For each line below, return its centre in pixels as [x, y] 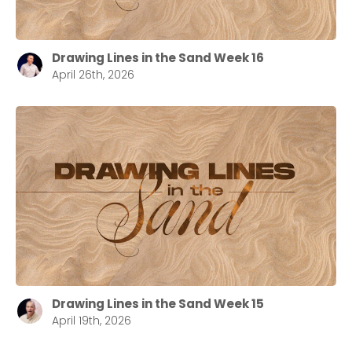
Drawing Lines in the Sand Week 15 [158, 304]
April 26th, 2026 [93, 74]
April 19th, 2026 [92, 321]
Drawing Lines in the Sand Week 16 [158, 57]
